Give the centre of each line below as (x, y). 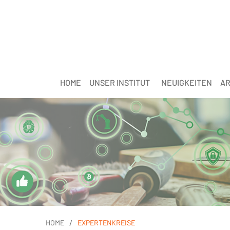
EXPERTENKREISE (106, 223)
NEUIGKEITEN (186, 83)
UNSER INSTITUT (119, 83)
